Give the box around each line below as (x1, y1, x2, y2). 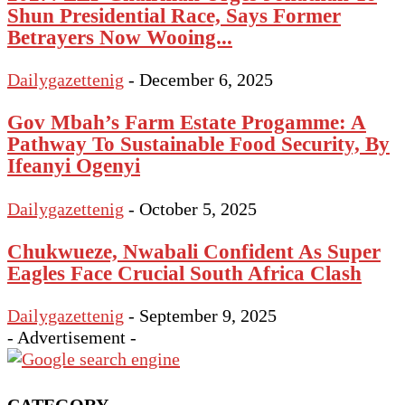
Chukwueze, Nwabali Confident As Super (7, 240, 381, 264)
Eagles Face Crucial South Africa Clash (7, 261, 362, 286)
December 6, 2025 (139, 69, 273, 89)
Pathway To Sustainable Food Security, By (7, 132, 390, 156)
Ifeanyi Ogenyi (7, 154, 140, 178)
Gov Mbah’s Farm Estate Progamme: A (7, 110, 366, 135)
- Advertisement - (7, 327, 137, 348)
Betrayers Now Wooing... (7, 24, 232, 49)
